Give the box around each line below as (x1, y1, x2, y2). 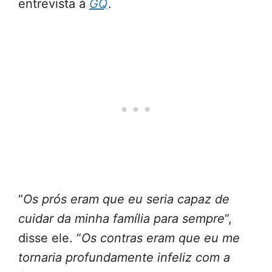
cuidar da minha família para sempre (18, 211, 225, 226)
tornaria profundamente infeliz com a (18, 250, 230, 265)
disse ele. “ (18, 231, 81, 246)
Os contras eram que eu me (81, 231, 240, 246)
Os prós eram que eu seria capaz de (23, 192, 229, 207)
